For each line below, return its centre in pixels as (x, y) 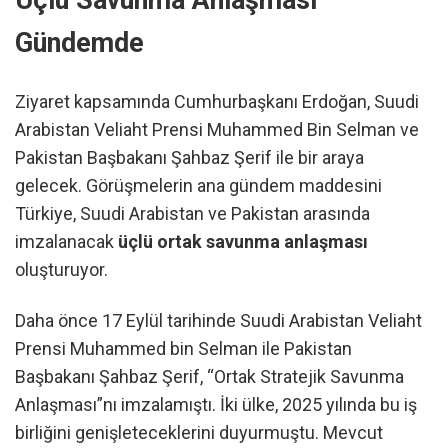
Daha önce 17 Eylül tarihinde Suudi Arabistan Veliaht (218, 321)
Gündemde (79, 43)
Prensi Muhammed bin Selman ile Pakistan (183, 349)
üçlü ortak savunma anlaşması (243, 241)
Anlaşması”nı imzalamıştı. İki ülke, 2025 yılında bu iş (216, 405)
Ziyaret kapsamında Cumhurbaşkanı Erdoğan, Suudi (217, 101)
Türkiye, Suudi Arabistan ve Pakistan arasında (192, 213)
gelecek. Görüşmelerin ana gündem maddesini (198, 185)
